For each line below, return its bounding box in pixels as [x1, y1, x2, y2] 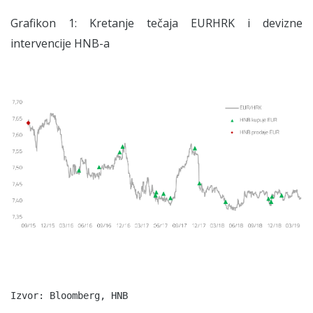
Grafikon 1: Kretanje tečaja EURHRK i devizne [10, 15, 303, 31]
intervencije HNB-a [10, 36, 110, 51]
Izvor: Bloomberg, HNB [10, 290, 128, 302]
